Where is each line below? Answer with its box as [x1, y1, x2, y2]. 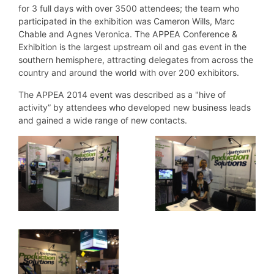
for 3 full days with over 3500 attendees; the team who [18, 3, 239, 13]
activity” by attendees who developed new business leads [18, 102, 251, 113]
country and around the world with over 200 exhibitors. [18, 67, 239, 78]
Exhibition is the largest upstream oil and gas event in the [18, 42, 246, 52]
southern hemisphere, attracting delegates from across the [18, 54, 253, 65]
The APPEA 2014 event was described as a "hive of [18, 89, 226, 100]
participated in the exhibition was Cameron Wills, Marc [18, 16, 235, 26]
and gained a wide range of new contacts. [18, 115, 187, 125]
